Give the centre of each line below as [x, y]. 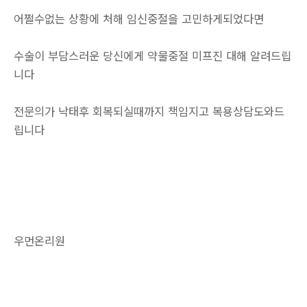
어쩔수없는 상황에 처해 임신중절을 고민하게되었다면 [139, 19]
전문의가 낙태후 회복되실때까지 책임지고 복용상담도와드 [149, 111]
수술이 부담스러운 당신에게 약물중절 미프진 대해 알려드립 [152, 56]
